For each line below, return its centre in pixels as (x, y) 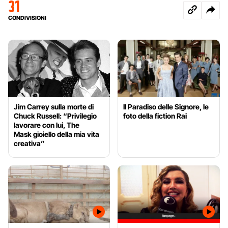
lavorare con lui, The (47, 125)
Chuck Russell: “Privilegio (55, 116)
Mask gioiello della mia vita (56, 134)
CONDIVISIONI (27, 18)
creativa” (29, 144)
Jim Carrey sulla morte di (54, 107)
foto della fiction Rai (155, 116)
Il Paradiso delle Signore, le (166, 107)
